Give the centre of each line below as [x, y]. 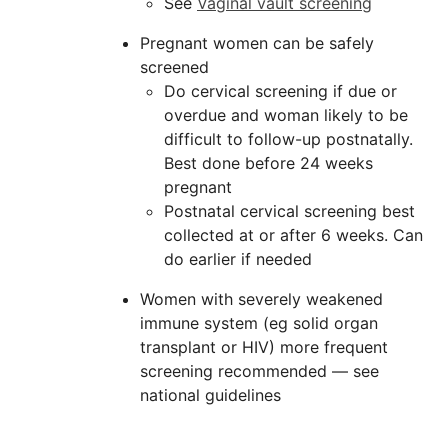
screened [174, 67]
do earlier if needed [238, 259]
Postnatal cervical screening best [289, 211]
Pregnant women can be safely [257, 43]
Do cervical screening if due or [280, 91]
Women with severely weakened [261, 299]
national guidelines [210, 395]
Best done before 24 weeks [268, 163]
